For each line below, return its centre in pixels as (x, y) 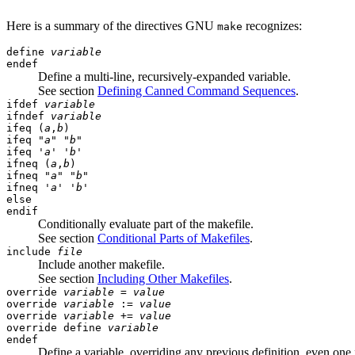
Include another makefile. (101, 264)
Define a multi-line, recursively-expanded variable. (164, 76)
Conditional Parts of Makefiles (174, 238)
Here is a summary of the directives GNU (112, 25)
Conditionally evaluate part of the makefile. (146, 223)
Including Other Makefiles (163, 278)
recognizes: (272, 25)
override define (57, 327)
